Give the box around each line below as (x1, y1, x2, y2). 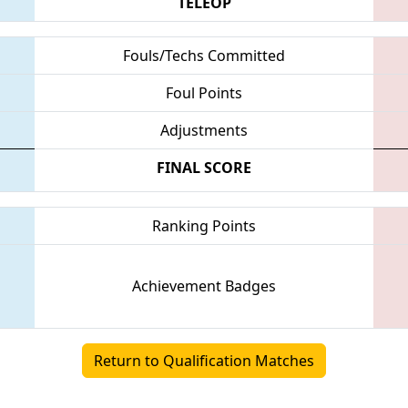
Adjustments (160, 119, 248, 140)
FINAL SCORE (157, 157, 251, 178)
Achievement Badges (132, 275, 276, 296)
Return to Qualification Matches (94, 350, 314, 371)
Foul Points (166, 82, 242, 103)
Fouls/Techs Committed (123, 45, 285, 66)
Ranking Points (152, 215, 256, 236)
